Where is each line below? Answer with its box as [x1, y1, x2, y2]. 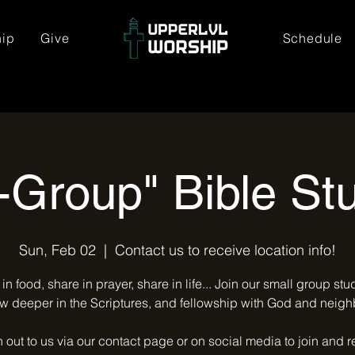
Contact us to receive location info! [115, 241, 336, 259]
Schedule [282, 30, 342, 46]
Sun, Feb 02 [19, 241, 96, 259]
